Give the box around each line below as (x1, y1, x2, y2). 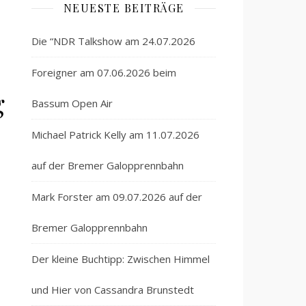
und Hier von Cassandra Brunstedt (31, 283, 194, 296)
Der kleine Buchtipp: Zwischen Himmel (31, 252, 210, 266)
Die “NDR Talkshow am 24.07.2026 (31, 34, 195, 48)
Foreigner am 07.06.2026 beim (31, 66, 176, 79)
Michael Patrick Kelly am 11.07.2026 (31, 128, 199, 141)
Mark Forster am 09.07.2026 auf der (31, 190, 202, 204)
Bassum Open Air (31, 96, 113, 110)
